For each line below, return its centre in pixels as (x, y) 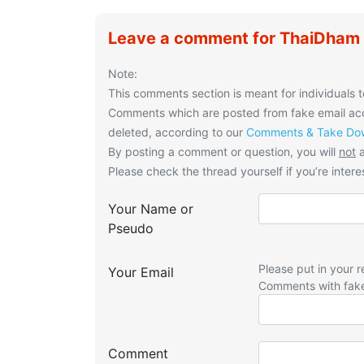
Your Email (141, 273)
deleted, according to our (177, 132)
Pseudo (131, 229)
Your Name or (151, 209)
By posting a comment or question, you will (223, 152)
